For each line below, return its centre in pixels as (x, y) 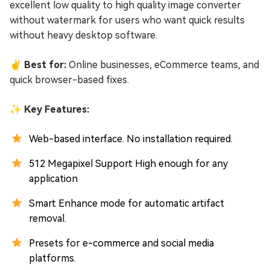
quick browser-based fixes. (69, 80)
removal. (48, 218)
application (53, 178)
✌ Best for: (38, 64)
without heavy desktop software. (83, 35)
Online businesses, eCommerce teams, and (163, 64)
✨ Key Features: (49, 109)
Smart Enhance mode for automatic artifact (127, 203)
